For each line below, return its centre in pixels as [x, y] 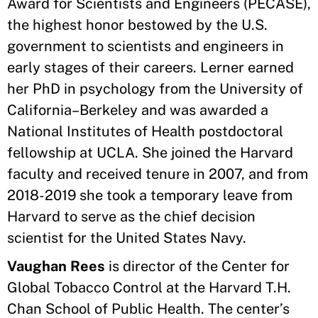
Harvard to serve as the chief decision [131, 216]
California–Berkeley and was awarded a [138, 110]
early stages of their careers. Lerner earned [150, 67]
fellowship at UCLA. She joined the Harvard [150, 153]
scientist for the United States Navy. [128, 238]
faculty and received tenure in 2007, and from [158, 174]
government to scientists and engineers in [146, 46]
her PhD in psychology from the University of [155, 89]
